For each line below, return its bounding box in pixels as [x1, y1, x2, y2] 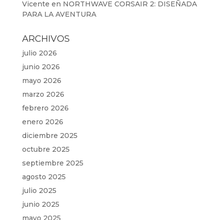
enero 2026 [22, 117, 63, 126]
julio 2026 [22, 49, 57, 57]
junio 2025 [22, 200, 59, 209]
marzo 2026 [22, 90, 64, 99]
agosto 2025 [22, 172, 66, 181]
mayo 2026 [22, 76, 61, 85]
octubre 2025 [22, 145, 70, 154]
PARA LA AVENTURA [22, 10, 96, 19]
